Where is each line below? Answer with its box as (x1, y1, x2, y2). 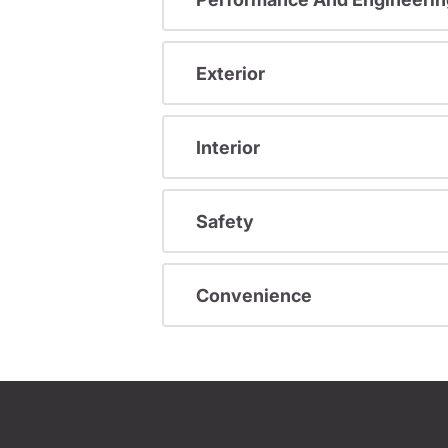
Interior (196, 136, 260, 158)
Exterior (196, 62, 265, 84)
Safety (196, 210, 254, 232)
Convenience (196, 284, 312, 306)
